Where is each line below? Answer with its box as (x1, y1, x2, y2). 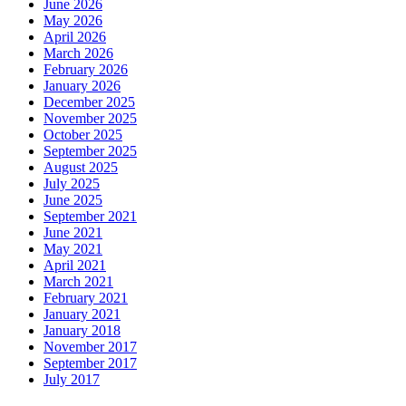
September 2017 (43, 354, 137, 371)
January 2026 (43, 77, 121, 93)
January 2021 (43, 305, 121, 322)
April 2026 (43, 28, 106, 44)
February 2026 (43, 61, 128, 77)
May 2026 (43, 12, 102, 28)
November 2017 (43, 338, 137, 354)
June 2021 (43, 224, 102, 240)
